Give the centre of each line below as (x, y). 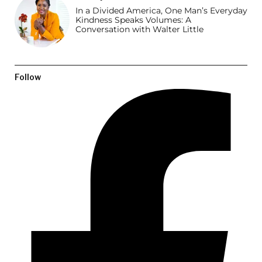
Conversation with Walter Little (139, 30)
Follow (28, 77)
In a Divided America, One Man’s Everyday (161, 11)
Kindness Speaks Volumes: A (133, 20)
